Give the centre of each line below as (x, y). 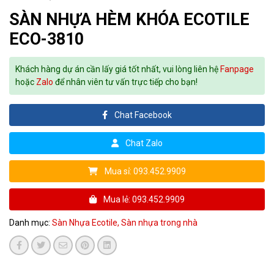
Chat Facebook (142, 115)
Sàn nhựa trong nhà (159, 222)
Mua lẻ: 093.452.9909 (143, 199)
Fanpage (237, 69)
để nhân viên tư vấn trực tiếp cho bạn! (125, 82)
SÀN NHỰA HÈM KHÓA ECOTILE (129, 19)
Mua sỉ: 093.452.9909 (144, 171)
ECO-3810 (46, 39)
